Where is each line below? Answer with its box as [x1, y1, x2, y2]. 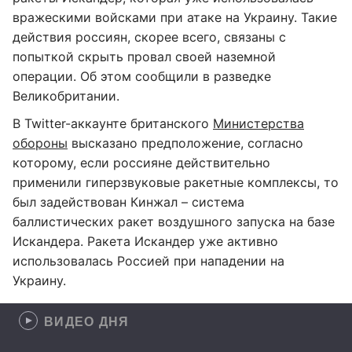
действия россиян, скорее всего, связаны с [13, 29, 286, 45]
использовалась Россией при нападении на [13, 253, 284, 269]
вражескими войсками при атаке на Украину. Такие [13, 9, 337, 25]
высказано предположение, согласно [68, 135, 303, 151]
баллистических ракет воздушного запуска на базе [13, 214, 335, 229]
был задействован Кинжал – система [13, 194, 244, 210]
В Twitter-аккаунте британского [13, 115, 213, 131]
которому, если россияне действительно [13, 155, 270, 170]
